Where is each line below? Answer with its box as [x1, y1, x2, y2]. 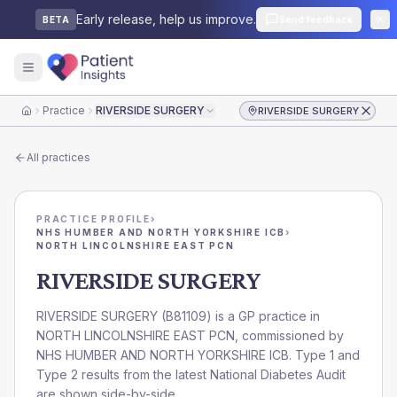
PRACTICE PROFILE [36, 214, 151, 224]
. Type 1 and [289, 347, 360, 362]
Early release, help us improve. [76, 12, 256, 27]
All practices [27, 151, 90, 164]
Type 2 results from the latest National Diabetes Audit [36, 367, 346, 382]
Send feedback [279, 13, 353, 26]
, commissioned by [235, 328, 344, 343]
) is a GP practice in [206, 308, 320, 323]
